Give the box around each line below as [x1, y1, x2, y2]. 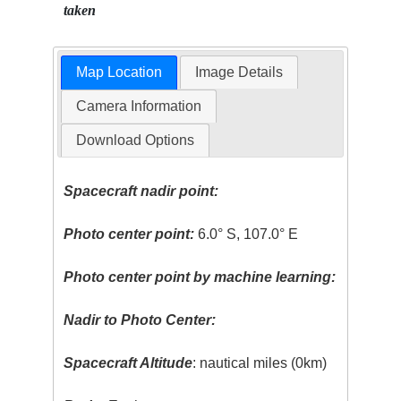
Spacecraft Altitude [64, 354, 193, 371]
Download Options [75, 132, 194, 148]
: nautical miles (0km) [192, 354, 328, 371]
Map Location [75, 64, 162, 80]
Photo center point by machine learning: [64, 269, 337, 285]
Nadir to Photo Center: [64, 311, 217, 328]
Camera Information [75, 98, 201, 114]
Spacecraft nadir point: [64, 183, 219, 199]
